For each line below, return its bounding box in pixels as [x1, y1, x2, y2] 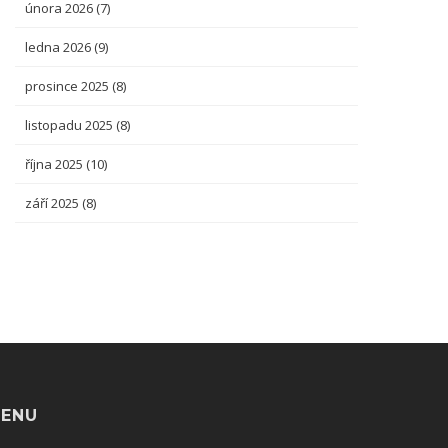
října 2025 [25, 155, 86, 173]
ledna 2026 [25, 38, 94, 56]
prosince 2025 [25, 77, 112, 95]
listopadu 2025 [25, 116, 116, 134]
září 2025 [25, 194, 82, 212]
